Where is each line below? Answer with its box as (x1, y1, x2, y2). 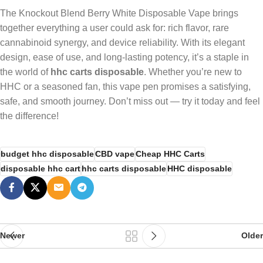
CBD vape (95, 149, 134, 159)
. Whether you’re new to (144, 66, 242, 77)
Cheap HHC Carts (136, 149, 205, 159)
